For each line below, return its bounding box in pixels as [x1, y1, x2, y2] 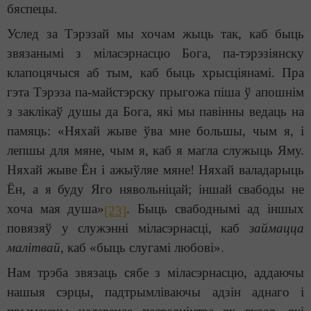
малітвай [7, 240, 60, 255]
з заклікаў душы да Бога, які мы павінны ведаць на [7, 104, 304, 119]
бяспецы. [7, 1, 58, 17]
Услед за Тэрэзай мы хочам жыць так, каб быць [7, 26, 304, 42]
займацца [249, 221, 304, 236]
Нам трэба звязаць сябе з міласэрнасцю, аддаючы [7, 265, 304, 280]
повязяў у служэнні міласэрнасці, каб [7, 221, 249, 236]
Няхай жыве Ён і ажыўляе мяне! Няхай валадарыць [7, 162, 304, 178]
